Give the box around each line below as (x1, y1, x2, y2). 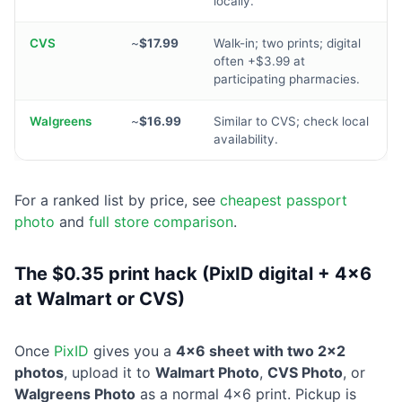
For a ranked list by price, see (14, 191, 220, 210)
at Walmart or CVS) (14, 288, 185, 310)
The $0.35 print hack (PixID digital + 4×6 (14, 263, 371, 285)
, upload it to (64, 363, 155, 382)
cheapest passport (220, 191, 347, 210)
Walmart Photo (155, 363, 259, 382)
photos (14, 363, 64, 382)
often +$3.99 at (214, 54, 305, 69)
